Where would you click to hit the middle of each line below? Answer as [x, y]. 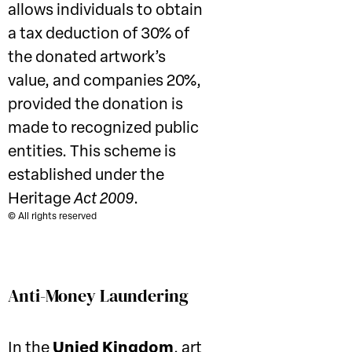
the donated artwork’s [87, 58]
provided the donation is [95, 105]
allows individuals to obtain [105, 11]
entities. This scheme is [92, 152]
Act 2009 [104, 200]
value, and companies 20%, [104, 82]
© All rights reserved [52, 217]
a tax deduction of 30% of [99, 35]
